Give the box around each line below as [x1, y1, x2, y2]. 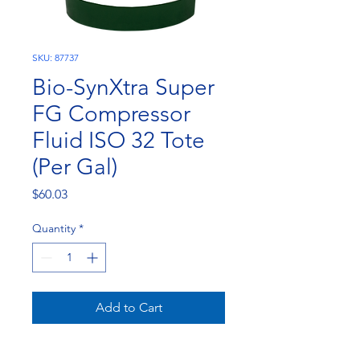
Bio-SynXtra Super [32, 74, 215, 100]
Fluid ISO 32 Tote [32, 127, 205, 153]
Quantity [32, 221, 76, 235]
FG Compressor [32, 100, 190, 127]
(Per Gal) [32, 153, 117, 180]
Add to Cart [95, 300, 162, 315]
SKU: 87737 [32, 51, 79, 63]
